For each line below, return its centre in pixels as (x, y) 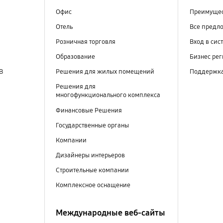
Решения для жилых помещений (105, 72)
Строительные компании (92, 170)
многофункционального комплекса (108, 95)
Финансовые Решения (89, 110)
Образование (75, 57)
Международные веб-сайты (110, 213)
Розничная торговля (85, 42)
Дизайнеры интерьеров (90, 155)
